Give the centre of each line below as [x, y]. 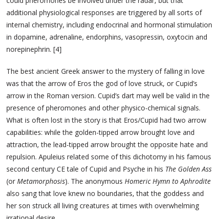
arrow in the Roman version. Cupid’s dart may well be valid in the [108, 96]
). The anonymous [95, 181]
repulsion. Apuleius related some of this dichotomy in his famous [109, 157]
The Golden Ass [189, 169]
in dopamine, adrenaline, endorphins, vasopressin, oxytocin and [107, 37]
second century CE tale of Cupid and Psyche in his [86, 169]
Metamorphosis [41, 181]
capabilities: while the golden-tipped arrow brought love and [101, 132]
